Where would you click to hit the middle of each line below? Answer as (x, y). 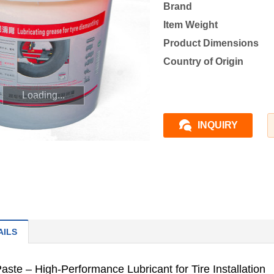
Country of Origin (203, 61)
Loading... (43, 95)
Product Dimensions (211, 43)
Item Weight (191, 25)
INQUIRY (218, 125)
